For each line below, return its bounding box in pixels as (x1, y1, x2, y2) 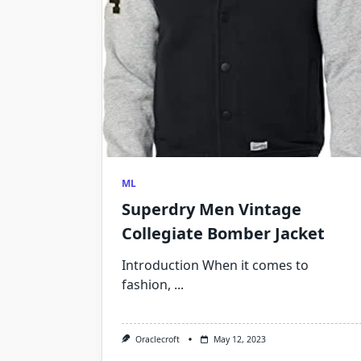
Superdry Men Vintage (122, 198, 301, 220)
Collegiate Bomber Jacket (122, 222, 325, 244)
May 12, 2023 (213, 334, 266, 345)
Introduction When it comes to (122, 256, 309, 274)
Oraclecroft (135, 334, 180, 345)
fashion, (122, 276, 171, 293)
